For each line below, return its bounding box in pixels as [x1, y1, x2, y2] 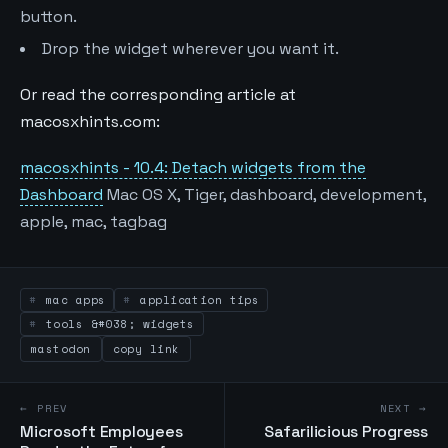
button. [20, 5, 77, 27]
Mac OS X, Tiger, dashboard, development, [107, 184, 426, 206]
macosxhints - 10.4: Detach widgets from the [20, 157, 366, 179]
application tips [132, 292, 260, 309]
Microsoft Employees [20, 421, 183, 443]
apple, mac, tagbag [20, 211, 167, 233]
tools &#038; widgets [38, 316, 195, 333]
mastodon [31, 341, 91, 358]
